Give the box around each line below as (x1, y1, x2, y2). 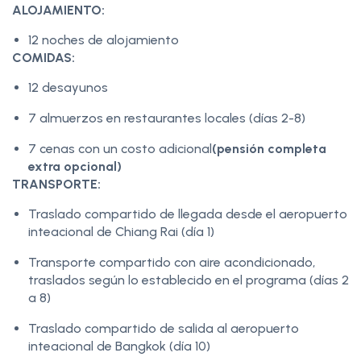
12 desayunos (28, 79, 108, 95)
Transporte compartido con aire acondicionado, (28, 254, 315, 270)
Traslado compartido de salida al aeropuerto (28, 320, 299, 336)
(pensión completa (212, 140, 326, 156)
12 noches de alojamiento (28, 31, 179, 48)
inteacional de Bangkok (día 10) (28, 338, 210, 354)
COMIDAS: (12, 49, 75, 65)
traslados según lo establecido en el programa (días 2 (28, 272, 349, 288)
